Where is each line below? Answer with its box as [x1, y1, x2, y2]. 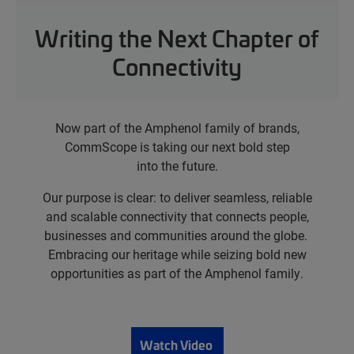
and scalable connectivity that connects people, [45, 208, 309, 224]
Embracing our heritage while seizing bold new [47, 246, 307, 262]
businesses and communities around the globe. [43, 227, 311, 243]
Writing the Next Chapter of [35, 22, 319, 54]
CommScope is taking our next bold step [64, 138, 290, 155]
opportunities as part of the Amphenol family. [51, 265, 303, 281]
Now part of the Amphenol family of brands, [55, 119, 299, 136]
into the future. [136, 157, 218, 174]
